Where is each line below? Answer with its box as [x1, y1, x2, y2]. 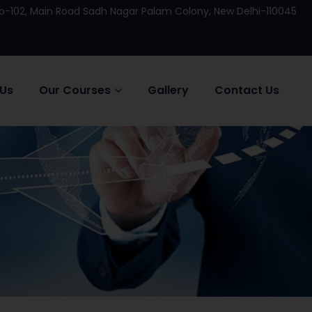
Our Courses [39, 82, 111, 99]
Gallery [148, 82, 189, 99]
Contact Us [214, 82, 279, 99]
